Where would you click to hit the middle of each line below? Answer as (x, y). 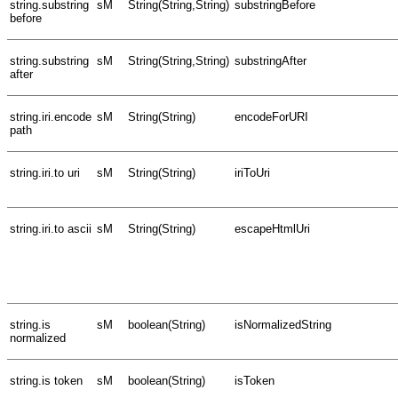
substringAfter (271, 60)
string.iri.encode (51, 116)
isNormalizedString (283, 324)
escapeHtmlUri (272, 228)
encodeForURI (271, 116)
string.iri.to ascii (51, 228)
